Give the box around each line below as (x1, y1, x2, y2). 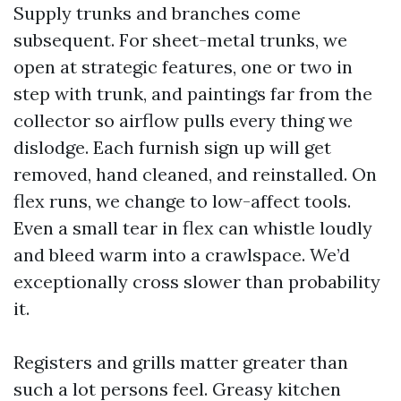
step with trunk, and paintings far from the (13, 82, 372, 105)
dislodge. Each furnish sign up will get (13, 136, 331, 158)
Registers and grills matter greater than (13, 351, 348, 373)
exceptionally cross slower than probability (13, 270, 380, 293)
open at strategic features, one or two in (13, 55, 353, 78)
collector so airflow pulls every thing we (13, 109, 353, 132)
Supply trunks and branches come (13, 2, 301, 24)
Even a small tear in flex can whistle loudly (13, 217, 372, 239)
